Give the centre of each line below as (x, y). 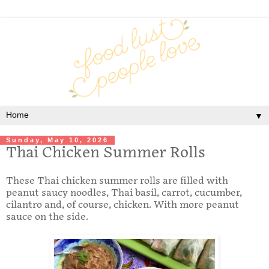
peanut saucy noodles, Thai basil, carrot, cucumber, (124, 193)
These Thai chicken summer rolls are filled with (117, 181)
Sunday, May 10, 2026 (57, 140)
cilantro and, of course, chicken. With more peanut (122, 205)
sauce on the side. (48, 217)
